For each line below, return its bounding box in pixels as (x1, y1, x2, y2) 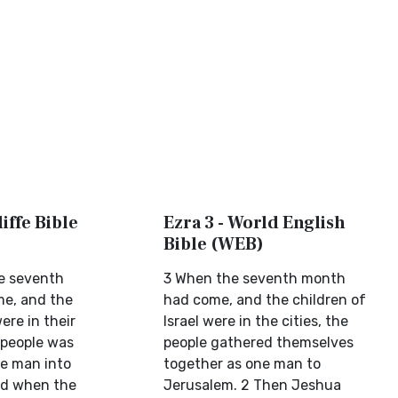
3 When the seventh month (163, 270, 346, 287)
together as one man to (163, 355, 322, 372)
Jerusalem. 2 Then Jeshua (163, 377, 342, 394)
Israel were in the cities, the (163, 313, 349, 330)
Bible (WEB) (163, 233, 265, 256)
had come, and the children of (163, 291, 367, 308)
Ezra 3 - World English (163, 211, 346, 235)
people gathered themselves (163, 334, 354, 351)
